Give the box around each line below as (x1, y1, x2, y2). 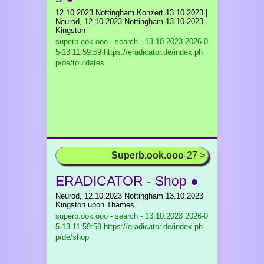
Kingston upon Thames (55, 200, 134, 209)
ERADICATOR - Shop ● (55, 173, 199, 189)
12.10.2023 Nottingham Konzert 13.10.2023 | (55, 8, 207, 17)
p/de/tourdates (55, 58, 104, 67)
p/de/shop (55, 233, 89, 242)
